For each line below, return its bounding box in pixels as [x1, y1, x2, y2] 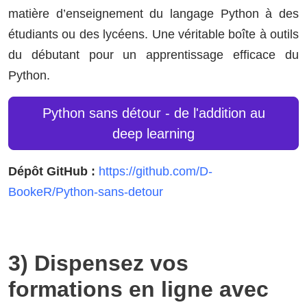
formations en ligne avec [8, 277, 269, 302]
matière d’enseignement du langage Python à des [8, 7, 299, 21]
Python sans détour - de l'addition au [42, 106, 265, 121]
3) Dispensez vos [8, 251, 188, 276]
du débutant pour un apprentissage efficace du [8, 48, 299, 62]
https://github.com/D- [99, 164, 212, 179]
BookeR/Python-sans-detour [8, 185, 163, 199]
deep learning [112, 126, 195, 142]
